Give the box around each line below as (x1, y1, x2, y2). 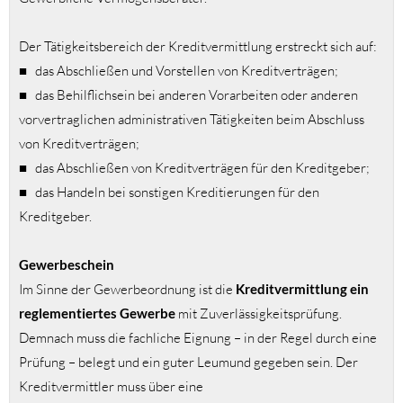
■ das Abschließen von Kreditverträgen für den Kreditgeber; (19, 159, 370, 177)
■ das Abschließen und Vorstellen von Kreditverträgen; (19, 62, 338, 80)
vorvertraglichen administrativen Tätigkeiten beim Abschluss (19, 111, 364, 129)
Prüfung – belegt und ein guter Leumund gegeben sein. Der (19, 354, 358, 372)
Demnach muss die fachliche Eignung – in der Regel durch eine (19, 329, 377, 347)
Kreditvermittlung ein (236, 281, 369, 298)
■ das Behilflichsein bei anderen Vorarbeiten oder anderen (19, 86, 358, 104)
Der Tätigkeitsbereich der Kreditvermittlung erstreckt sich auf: (19, 38, 377, 56)
